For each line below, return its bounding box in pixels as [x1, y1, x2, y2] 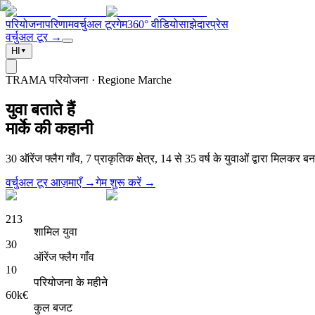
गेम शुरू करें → [96, 176, 155, 188]
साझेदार [179, 18, 210, 30]
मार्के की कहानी [6, 119, 93, 138]
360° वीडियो [127, 18, 179, 30]
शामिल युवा [34, 225, 77, 238]
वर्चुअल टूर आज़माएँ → [6, 176, 96, 188]
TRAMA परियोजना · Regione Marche [6, 74, 172, 86]
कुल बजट [34, 301, 72, 314]
